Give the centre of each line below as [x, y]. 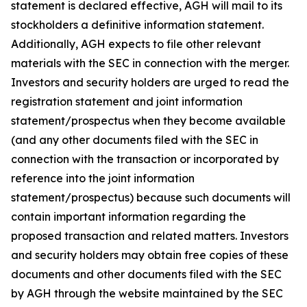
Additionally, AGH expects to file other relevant [136, 44]
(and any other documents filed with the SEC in [135, 139]
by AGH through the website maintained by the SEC [147, 293]
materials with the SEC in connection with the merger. [150, 63]
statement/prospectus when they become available [148, 120]
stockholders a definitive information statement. [137, 24]
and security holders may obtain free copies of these [150, 255]
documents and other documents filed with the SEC [146, 274]
